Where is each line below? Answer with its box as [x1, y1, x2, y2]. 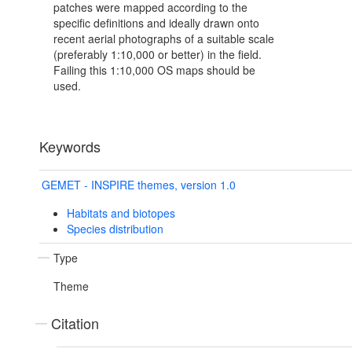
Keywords [39, 136, 101, 157]
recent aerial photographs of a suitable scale [53, 31, 274, 47]
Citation [51, 313, 99, 334]
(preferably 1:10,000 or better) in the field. [53, 46, 262, 63]
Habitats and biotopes [66, 205, 175, 222]
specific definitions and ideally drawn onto [53, 15, 259, 31]
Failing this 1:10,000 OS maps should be [53, 62, 255, 79]
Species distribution [66, 221, 163, 237]
